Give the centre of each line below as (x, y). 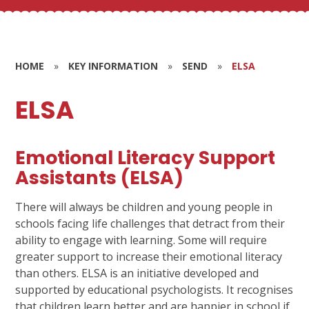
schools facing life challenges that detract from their (150, 223)
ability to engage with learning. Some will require (141, 240)
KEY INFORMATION (113, 66)
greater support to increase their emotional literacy (149, 256)
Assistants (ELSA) (100, 177)
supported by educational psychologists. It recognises (154, 289)
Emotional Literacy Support (146, 157)
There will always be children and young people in (144, 207)
